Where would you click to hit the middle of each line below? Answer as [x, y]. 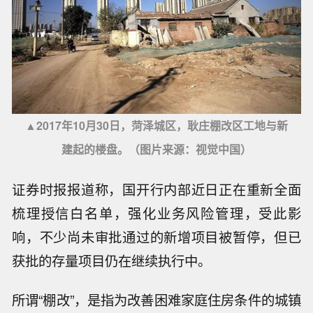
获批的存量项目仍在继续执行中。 [112, 260]
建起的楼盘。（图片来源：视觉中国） [156, 149]
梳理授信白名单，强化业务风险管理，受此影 [156, 213]
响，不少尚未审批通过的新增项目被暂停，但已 [156, 236]
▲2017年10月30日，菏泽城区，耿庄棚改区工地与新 [156, 125]
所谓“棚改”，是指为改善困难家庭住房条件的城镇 [156, 300]
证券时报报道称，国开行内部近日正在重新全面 [156, 189]
